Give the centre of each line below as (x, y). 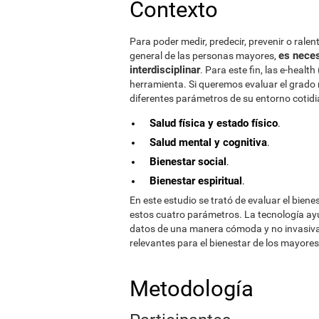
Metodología (192, 288)
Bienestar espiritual (196, 181)
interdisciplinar (165, 69)
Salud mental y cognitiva (208, 142)
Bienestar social (188, 161)
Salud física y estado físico (214, 123)
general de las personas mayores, (204, 55)
